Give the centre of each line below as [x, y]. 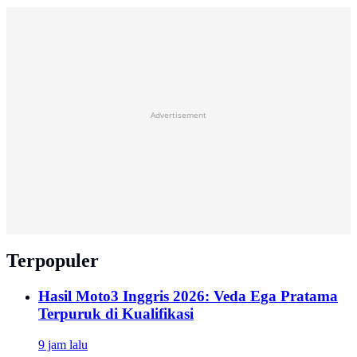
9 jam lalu [63, 344]
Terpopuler [53, 261]
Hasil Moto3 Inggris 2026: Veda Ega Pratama [188, 296]
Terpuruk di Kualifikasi [116, 314]
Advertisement [178, 115]
